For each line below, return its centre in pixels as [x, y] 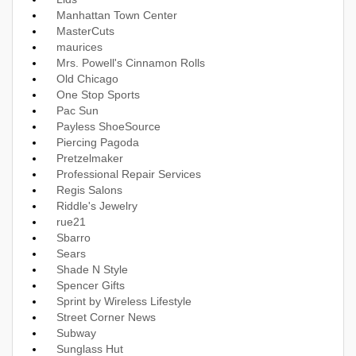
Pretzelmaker [90, 158]
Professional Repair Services [129, 174]
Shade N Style [92, 269]
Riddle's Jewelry [97, 205]
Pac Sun [77, 110]
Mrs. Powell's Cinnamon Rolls [131, 62]
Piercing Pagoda [98, 142]
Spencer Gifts [91, 285]
